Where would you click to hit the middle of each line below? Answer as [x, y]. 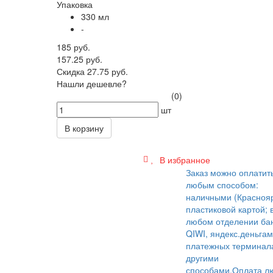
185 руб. [73, 47]
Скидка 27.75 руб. [92, 71]
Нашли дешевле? [91, 83]
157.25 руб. [79, 59]
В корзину [84, 128]
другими [202, 258]
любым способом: [222, 185]
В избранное [183, 160]
